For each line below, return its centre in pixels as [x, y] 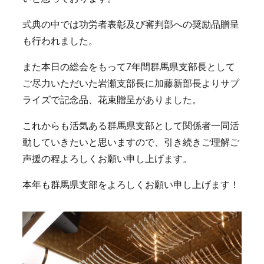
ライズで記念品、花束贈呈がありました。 [112, 100]
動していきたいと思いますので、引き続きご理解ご [131, 142]
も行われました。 [60, 41]
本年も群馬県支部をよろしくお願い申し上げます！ [131, 184]
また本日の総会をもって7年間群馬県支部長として [129, 67]
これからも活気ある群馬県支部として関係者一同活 [131, 126]
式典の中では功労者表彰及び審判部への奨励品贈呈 [131, 24]
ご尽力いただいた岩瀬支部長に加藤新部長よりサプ [131, 83]
